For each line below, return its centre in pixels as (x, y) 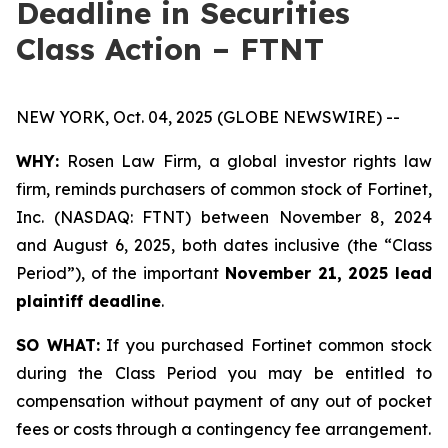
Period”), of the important (120, 273)
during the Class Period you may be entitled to (224, 373)
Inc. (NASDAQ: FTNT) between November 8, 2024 (224, 217)
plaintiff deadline (88, 301)
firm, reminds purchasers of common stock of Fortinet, (224, 189)
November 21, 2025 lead (328, 273)
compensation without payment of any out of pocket (224, 401)
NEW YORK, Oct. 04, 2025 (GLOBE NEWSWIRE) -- (208, 117)
